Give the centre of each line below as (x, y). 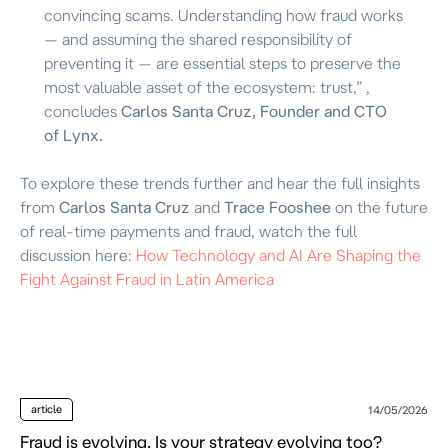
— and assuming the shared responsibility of (198, 38)
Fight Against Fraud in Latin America (147, 278)
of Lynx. (73, 134)
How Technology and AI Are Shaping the (278, 254)
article (46, 408)
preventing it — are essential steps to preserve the (222, 62)
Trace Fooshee (275, 206)
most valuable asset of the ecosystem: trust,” (205, 86)
